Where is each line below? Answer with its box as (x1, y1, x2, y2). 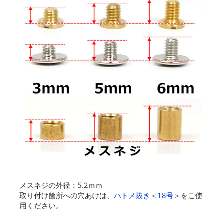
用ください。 (19, 201, 63, 211)
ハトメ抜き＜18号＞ (114, 190, 181, 201)
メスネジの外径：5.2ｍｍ (19, 180, 103, 190)
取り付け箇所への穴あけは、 (19, 190, 114, 201)
